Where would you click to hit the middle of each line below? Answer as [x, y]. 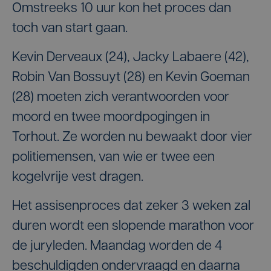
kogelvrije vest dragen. [78, 178]
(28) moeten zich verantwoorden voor [121, 98]
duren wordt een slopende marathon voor [133, 227]
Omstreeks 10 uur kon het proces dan [122, 9]
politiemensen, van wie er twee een [113, 158]
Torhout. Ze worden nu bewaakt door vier [132, 138]
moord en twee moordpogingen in [111, 118]
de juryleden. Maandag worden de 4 [117, 247]
